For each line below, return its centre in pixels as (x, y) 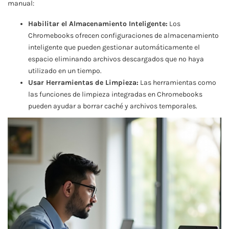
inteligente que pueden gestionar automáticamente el (114, 47)
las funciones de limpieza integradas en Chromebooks (115, 94)
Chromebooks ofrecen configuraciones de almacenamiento (123, 36)
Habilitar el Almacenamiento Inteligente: (98, 24)
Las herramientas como (177, 83)
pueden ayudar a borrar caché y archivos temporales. (113, 106)
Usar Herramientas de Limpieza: (83, 83)
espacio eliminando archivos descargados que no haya (116, 59)
